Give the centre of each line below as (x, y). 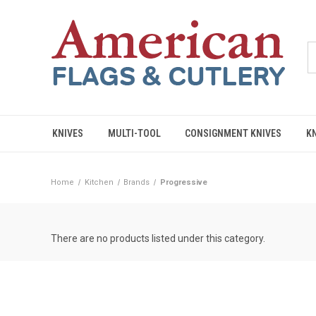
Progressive (183, 182)
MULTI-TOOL (134, 133)
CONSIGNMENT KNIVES (233, 133)
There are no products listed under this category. (158, 238)
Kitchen (99, 182)
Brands (137, 182)
